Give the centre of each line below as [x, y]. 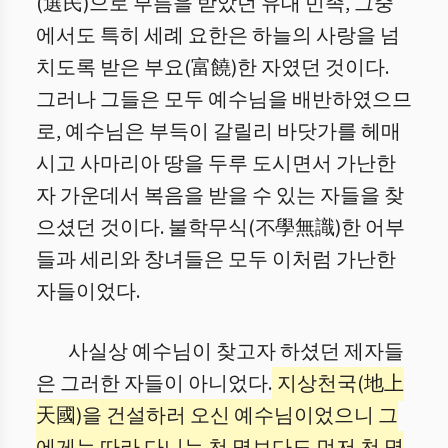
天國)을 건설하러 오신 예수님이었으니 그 [217, 416]
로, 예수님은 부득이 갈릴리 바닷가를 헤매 [218, 132]
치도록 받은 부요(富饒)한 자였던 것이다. [212, 68]
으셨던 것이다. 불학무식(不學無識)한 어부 [220, 228]
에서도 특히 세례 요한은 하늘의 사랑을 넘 [218, 36]
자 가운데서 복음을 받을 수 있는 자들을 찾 [220, 196]
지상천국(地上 [338, 384]
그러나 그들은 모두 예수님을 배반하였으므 [224, 100]
